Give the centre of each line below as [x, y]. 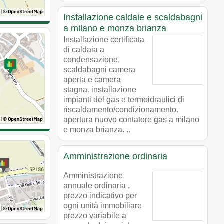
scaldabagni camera [99, 69]
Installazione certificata [104, 39]
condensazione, [92, 59]
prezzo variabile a [95, 215]
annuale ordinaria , [97, 185]
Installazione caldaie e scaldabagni [133, 17]
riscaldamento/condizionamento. [121, 109]
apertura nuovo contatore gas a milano [131, 119]
